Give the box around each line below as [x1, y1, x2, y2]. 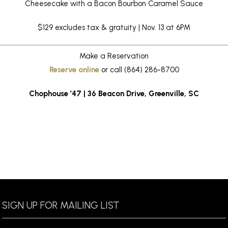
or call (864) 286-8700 [101, 65, 179, 75]
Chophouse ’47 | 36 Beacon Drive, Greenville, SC [29, 89, 199, 99]
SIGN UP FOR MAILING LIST [2, 199, 120, 212]
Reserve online [49, 65, 99, 75]
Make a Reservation [79, 51, 149, 61]
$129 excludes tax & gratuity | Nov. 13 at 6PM [38, 22, 190, 32]
